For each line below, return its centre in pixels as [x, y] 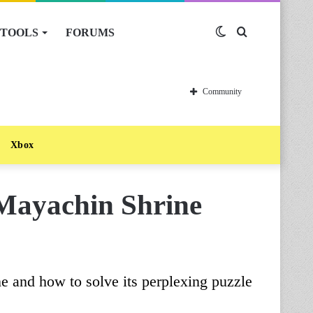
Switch [242, 32]
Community [222, 92]
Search [262, 32]
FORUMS [90, 32]
